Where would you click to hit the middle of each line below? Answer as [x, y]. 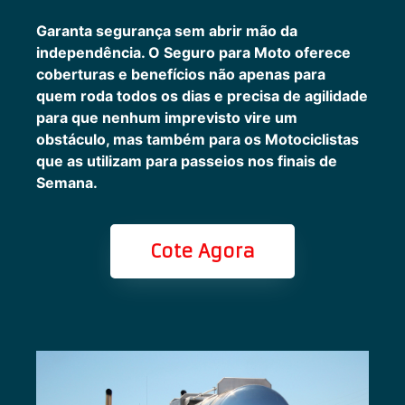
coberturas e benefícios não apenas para [181, 74]
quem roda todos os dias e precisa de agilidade [202, 95]
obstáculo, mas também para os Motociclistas [198, 139]
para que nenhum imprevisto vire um [167, 117]
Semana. [67, 182]
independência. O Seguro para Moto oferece [193, 52]
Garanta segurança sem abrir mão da [167, 30]
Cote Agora [202, 250]
